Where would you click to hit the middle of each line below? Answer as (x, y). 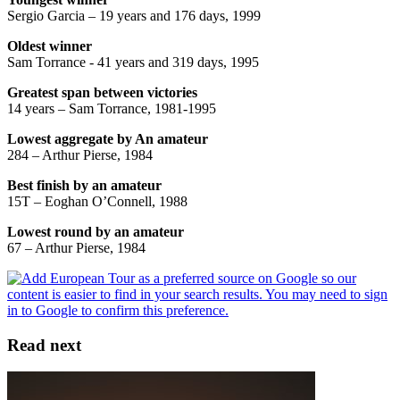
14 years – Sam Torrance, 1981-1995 (112, 108)
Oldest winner (50, 46)
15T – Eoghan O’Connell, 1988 (97, 201)
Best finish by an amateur (84, 185)
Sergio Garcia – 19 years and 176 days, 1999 (134, 15)
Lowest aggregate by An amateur (108, 138)
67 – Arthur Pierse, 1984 (76, 247)
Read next (44, 345)
